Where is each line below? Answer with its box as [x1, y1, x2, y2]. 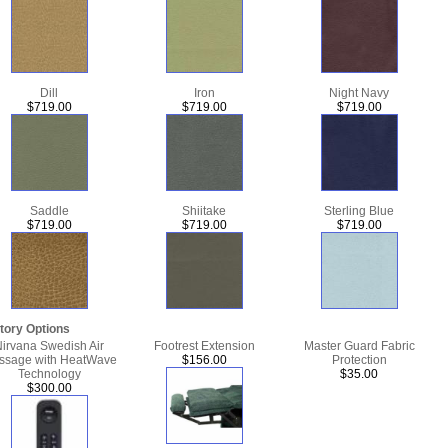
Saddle [29, 204, 69, 219]
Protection [331, 353, 387, 368]
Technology [17, 367, 81, 382]
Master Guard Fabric [303, 339, 415, 354]
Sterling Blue [324, 204, 394, 219]
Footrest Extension [153, 339, 255, 354]
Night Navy [329, 86, 389, 101]
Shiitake [182, 204, 226, 219]
